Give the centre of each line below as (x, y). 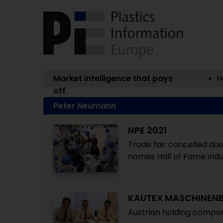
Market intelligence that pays (113, 78)
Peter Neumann (85, 106)
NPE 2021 (147, 130)
